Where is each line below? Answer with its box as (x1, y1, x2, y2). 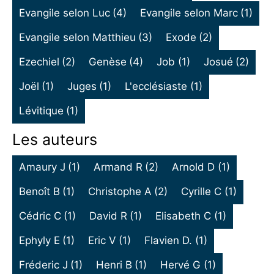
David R (89, 210, 128, 223)
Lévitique (18, 105, 64, 117)
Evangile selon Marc (140, 7, 239, 20)
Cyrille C (181, 185, 222, 198)
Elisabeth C (155, 210, 212, 223)
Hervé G (160, 259, 201, 272)
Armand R (94, 161, 143, 174)
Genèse (89, 56, 127, 68)
